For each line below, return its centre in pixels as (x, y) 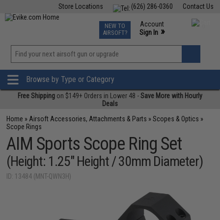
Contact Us (198, 6)
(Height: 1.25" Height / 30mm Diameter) (105, 161)
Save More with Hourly (171, 96)
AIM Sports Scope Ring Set (94, 144)
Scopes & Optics (176, 119)
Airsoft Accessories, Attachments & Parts (88, 119)
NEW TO (115, 26)
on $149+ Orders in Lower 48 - (98, 96)
